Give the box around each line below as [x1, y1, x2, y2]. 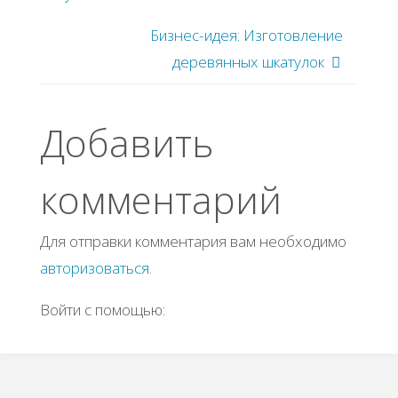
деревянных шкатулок [172, 52, 325, 73]
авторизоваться [39, 258, 149, 279]
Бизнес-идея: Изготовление [150, 25, 344, 46]
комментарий [39, 173, 282, 227]
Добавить [39, 116, 214, 170]
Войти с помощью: [39, 299, 169, 321]
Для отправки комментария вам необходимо [39, 231, 346, 252]
